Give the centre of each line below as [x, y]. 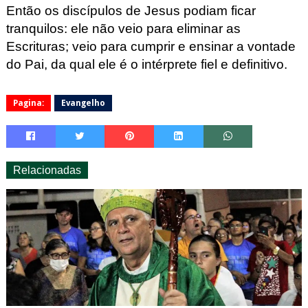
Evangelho [83, 103]
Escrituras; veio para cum [81, 46]
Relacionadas [47, 170]
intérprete [169, 64]
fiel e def [223, 64]
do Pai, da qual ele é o [74, 64]
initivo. [268, 64]
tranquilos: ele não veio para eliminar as [123, 28]
